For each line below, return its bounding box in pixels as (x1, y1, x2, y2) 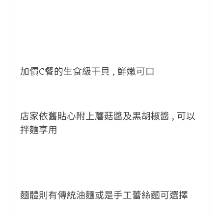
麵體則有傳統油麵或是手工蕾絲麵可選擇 (20, 190, 188, 200)
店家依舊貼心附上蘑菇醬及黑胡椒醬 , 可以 (20, 111, 195, 121)
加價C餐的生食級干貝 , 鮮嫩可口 (20, 66, 155, 77)
